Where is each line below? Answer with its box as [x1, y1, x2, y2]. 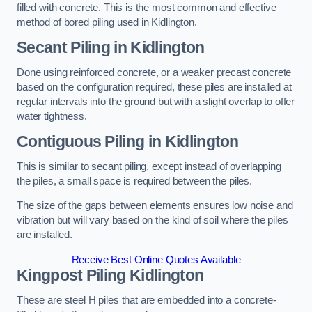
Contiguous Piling [17, 132, 145, 151]
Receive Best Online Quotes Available [71, 254, 241, 265]
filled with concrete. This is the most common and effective [17, 1, 276, 13]
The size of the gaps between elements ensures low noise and [17, 200, 293, 212]
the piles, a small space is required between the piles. [17, 175, 253, 187]
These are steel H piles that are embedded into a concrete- [17, 294, 276, 306]
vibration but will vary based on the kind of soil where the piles [17, 214, 288, 226]
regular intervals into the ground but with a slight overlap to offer [17, 95, 295, 107]
